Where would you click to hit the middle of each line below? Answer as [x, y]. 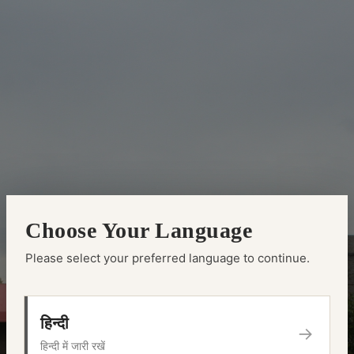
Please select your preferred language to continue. [168, 258]
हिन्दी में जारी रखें [73, 346]
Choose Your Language [139, 230]
